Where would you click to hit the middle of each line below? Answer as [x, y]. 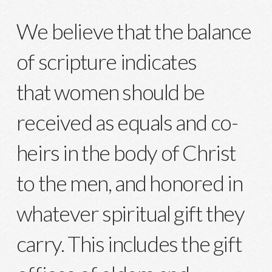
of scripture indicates [106, 61]
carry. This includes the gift [129, 243]
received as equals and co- [127, 122]
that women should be [110, 91]
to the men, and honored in [129, 182]
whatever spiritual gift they [130, 213]
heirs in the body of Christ [126, 152]
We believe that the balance [134, 31]
